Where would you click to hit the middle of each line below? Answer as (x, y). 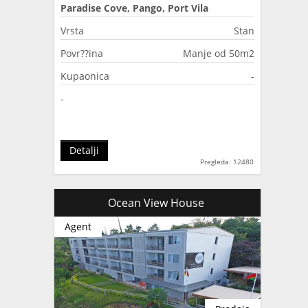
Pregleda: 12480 (227, 161)
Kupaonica (85, 76)
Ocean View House (157, 202)
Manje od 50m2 (219, 53)
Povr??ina (82, 53)
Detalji (84, 150)
